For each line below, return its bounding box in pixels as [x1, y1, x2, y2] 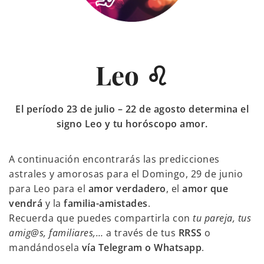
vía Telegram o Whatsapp [81, 241, 202, 255]
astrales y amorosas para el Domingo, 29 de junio [9, 167, 243, 181]
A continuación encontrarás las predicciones [9, 153, 220, 166]
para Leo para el [9, 182, 88, 196]
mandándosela [9, 241, 82, 255]
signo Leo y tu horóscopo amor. [56, 117, 208, 131]
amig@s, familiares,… [9, 226, 103, 240]
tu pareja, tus [193, 212, 251, 225]
